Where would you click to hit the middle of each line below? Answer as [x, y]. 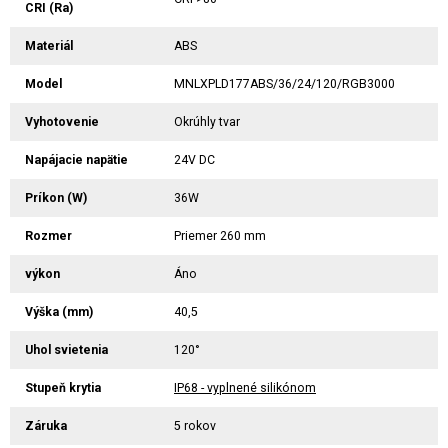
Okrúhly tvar [207, 121]
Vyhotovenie [62, 121]
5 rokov [195, 425]
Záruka [46, 425]
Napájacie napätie [76, 159]
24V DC [194, 159]
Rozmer [48, 235]
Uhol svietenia [66, 349]
